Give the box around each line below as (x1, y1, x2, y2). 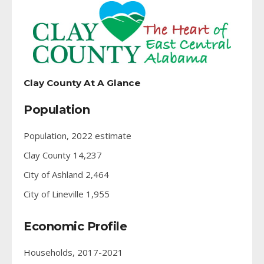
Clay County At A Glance (24, 77, 141, 88)
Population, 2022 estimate (24, 129, 131, 141)
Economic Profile (24, 219, 127, 233)
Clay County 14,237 (24, 148, 102, 161)
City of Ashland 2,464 (24, 168, 109, 180)
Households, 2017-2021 (24, 246, 123, 258)
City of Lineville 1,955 (24, 187, 110, 200)
